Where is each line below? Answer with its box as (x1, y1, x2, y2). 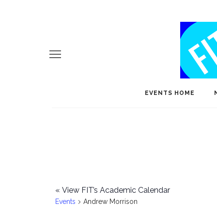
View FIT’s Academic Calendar (60, 186, 170, 195)
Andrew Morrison (83, 198, 138, 205)
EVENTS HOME (145, 90, 195, 96)
